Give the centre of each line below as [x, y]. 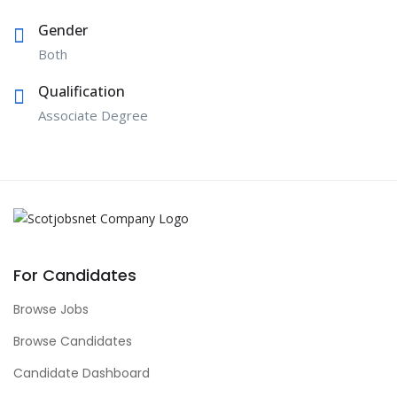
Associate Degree [93, 115]
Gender [63, 30]
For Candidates [75, 276]
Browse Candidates [73, 342]
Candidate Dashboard [82, 374]
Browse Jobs [51, 310]
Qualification [82, 91]
